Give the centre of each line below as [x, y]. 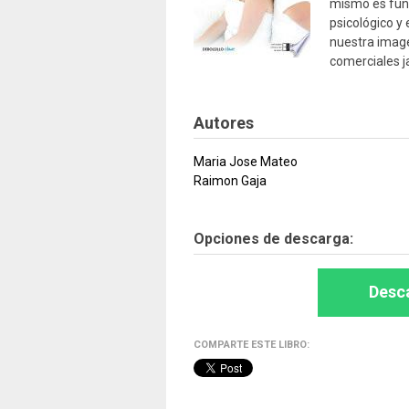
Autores [224, 123]
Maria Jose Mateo [246, 162]
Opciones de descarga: [273, 239]
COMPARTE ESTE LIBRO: [252, 345]
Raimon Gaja [230, 181]
